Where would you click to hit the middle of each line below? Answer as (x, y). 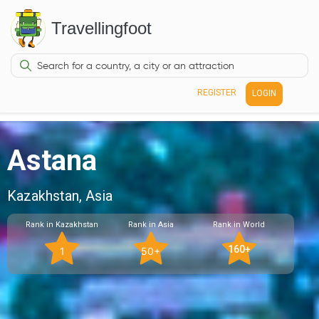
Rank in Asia (151, 225)
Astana (52, 161)
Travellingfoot (102, 28)
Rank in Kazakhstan (62, 225)
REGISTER (216, 93)
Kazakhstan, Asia (60, 196)
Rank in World (239, 225)
